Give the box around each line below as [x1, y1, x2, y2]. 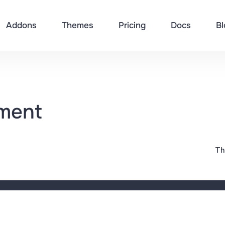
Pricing [118, 20, 146, 31]
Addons [6, 20, 37, 31]
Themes [61, 20, 93, 31]
